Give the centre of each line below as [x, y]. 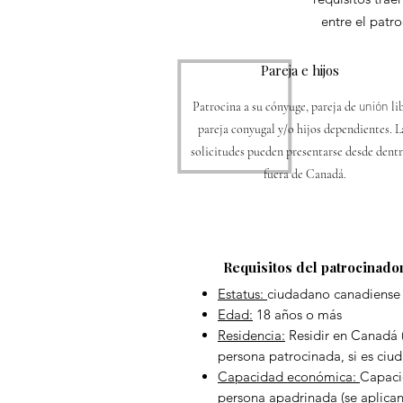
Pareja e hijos [300, 70]
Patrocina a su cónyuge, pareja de [275, 107]
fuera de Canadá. [304, 174]
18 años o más [297, 314]
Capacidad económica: [289, 376]
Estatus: [242, 294]
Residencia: [251, 335]
